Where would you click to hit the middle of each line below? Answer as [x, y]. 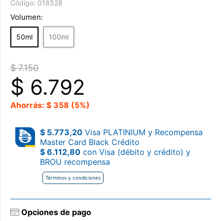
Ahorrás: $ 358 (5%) [50, 105]
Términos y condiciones [73, 178]
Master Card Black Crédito [90, 142]
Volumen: [27, 17]
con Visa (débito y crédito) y [135, 152]
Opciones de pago [55, 212]
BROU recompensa [75, 162]
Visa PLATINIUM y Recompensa [143, 132]
